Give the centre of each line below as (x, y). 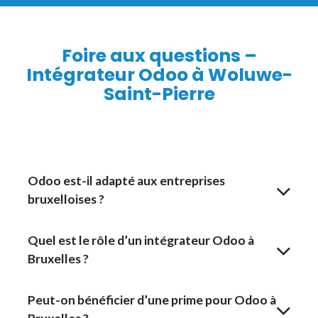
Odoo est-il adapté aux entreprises (126, 181)
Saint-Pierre (159, 94)
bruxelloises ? (66, 199)
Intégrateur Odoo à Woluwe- (159, 75)
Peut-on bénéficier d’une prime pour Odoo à (152, 300)
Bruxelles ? (58, 259)
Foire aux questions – (159, 56)
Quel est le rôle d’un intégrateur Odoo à (141, 240)
